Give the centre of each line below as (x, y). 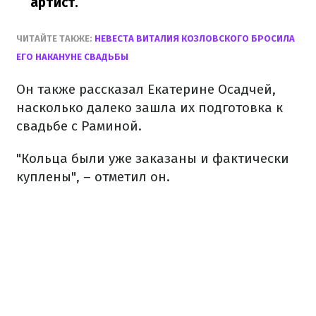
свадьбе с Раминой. (79, 126)
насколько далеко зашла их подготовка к (150, 108)
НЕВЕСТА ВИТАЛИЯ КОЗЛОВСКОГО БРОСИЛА (195, 38)
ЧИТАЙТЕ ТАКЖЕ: (55, 38)
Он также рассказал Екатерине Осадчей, (146, 89)
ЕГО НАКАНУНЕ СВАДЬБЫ (72, 57)
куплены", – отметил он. (93, 177)
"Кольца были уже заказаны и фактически (153, 158)
